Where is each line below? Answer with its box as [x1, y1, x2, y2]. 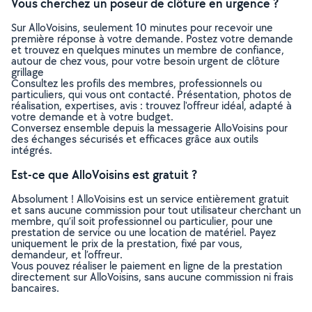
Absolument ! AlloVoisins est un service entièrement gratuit [11, 192, 289, 206]
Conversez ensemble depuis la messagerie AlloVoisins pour [11, 120, 288, 135]
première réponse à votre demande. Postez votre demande [11, 31, 293, 46]
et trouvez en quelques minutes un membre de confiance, [11, 42, 284, 57]
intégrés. [11, 143, 52, 157]
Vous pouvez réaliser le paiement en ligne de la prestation [11, 258, 282, 273]
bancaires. [11, 281, 59, 295]
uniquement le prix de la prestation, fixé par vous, [11, 236, 242, 251]
